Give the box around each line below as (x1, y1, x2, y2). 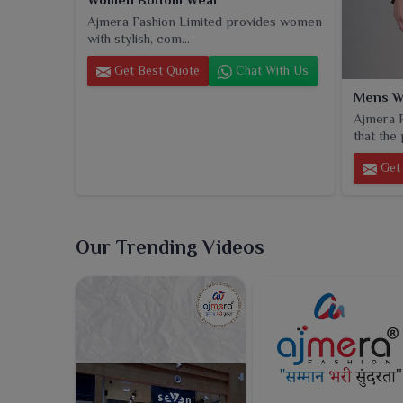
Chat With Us (232, 63, 309, 78)
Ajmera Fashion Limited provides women (87, 13, 322, 30)
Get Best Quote (111, 63, 200, 78)
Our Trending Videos (76, 235, 264, 258)
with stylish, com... (87, 31, 190, 47)
